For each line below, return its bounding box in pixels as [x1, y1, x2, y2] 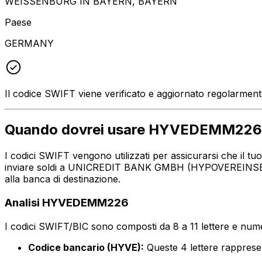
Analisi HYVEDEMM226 [5, 196, 129, 210]
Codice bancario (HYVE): [28, 241, 144, 253]
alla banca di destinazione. [5, 173, 120, 185]
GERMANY [5, 37, 54, 49]
